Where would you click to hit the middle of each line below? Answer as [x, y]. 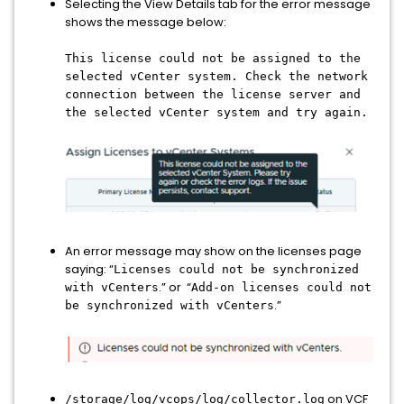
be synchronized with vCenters [170, 305]
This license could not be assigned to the [213, 59]
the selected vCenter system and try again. [216, 113]
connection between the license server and [213, 95]
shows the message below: [146, 23]
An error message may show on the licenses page [213, 251]
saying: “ [89, 269]
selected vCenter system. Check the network [216, 77]
